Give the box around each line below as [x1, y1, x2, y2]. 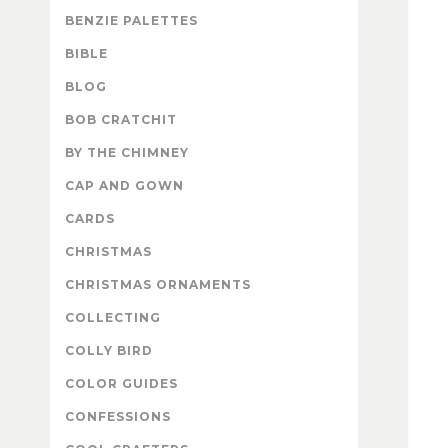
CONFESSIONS [65, 409, 171, 425]
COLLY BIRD [65, 343, 153, 359]
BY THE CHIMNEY [65, 145, 189, 161]
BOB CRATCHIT [65, 112, 177, 128]
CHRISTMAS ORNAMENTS [65, 277, 251, 293]
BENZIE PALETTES [65, 13, 198, 29]
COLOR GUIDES [65, 376, 178, 392]
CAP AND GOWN [65, 178, 184, 194]
